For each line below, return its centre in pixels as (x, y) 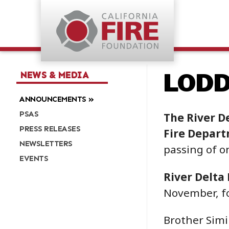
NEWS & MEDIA (54, 75)
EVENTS (34, 158)
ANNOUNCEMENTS (53, 99)
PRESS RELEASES (50, 129)
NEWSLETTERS (46, 143)
